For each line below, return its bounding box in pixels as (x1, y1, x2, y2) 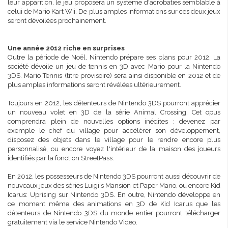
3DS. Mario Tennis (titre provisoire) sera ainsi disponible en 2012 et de (8, 72, 220, 79)
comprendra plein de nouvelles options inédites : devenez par (8, 118, 220, 125)
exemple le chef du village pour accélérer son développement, (8, 127, 220, 134)
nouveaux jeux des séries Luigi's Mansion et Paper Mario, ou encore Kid (8, 182, 220, 189)
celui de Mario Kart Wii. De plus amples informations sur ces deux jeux (8, 8, 220, 15)
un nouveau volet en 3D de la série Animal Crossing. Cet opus (8, 108, 220, 116)
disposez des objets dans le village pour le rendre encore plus (8, 136, 220, 144)
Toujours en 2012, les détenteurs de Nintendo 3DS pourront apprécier (8, 99, 220, 107)
